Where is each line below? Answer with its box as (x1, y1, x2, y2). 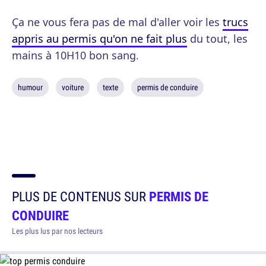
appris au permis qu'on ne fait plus (12, 31, 187, 46)
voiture (62, 82, 84, 93)
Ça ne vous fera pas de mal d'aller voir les (12, 15, 223, 29)
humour (18, 82, 43, 93)
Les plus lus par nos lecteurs (12, 226, 103, 236)
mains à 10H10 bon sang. (12, 48, 139, 62)
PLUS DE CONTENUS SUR (12, 187, 149, 205)
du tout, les (187, 31, 248, 46)
